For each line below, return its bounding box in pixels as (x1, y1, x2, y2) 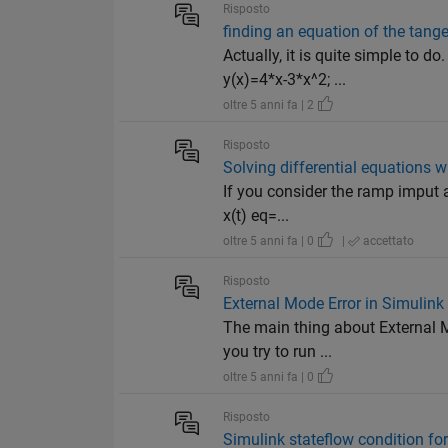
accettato (360, 234, 415, 249)
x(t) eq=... (223, 206, 290, 226)
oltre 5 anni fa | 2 (223, 98, 318, 113)
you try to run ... (223, 342, 333, 362)
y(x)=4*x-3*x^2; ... (223, 70, 347, 90)
